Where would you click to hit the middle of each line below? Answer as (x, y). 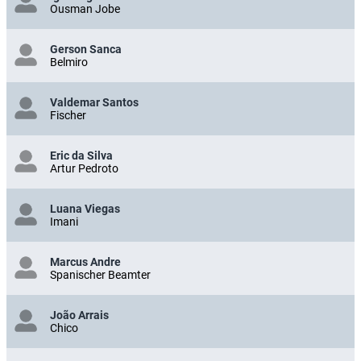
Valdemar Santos (94, 102)
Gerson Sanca (86, 49)
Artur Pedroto (84, 168)
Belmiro (69, 62)
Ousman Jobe (85, 8)
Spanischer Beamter (100, 274)
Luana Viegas (85, 208)
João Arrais (79, 315)
